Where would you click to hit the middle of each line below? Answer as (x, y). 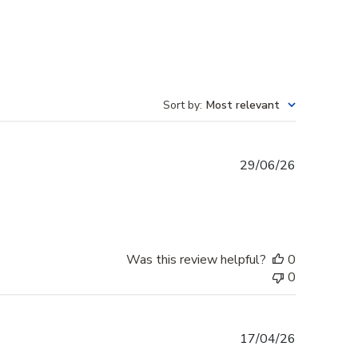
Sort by (181, 105)
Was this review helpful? (196, 260)
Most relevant (243, 105)
